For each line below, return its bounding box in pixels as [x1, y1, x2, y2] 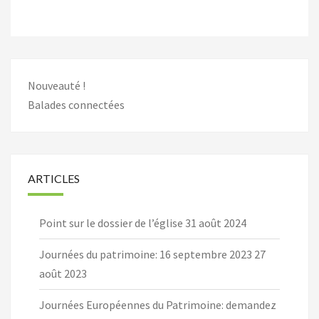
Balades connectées [28, 98, 125, 113]
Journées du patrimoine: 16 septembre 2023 [39, 247, 252, 262]
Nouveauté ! [28, 78, 85, 93]
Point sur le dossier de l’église [39, 216, 183, 231]
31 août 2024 [185, 216, 246, 231]
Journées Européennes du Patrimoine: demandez [39, 298, 276, 313]
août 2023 [39, 266, 87, 281]
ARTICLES [28, 172, 80, 186]
